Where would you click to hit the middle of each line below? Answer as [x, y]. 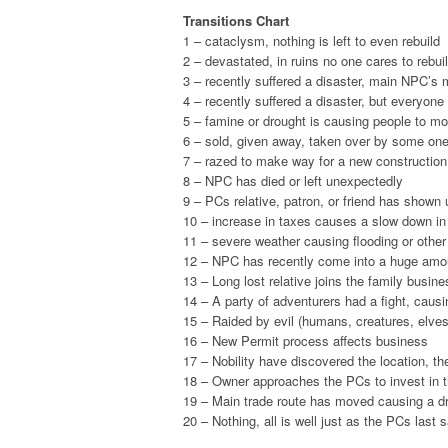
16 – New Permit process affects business [305, 341]
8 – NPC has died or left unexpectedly [293, 181]
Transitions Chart [236, 21]
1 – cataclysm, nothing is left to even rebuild [311, 41]
